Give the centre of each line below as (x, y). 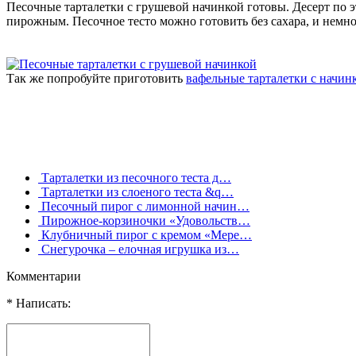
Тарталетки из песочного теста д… (135, 177)
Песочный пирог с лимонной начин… (144, 206)
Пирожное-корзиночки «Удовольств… (144, 220)
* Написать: (39, 303)
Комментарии (44, 276)
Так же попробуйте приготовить (96, 78)
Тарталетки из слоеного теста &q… (136, 192)
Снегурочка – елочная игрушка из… (139, 249)
